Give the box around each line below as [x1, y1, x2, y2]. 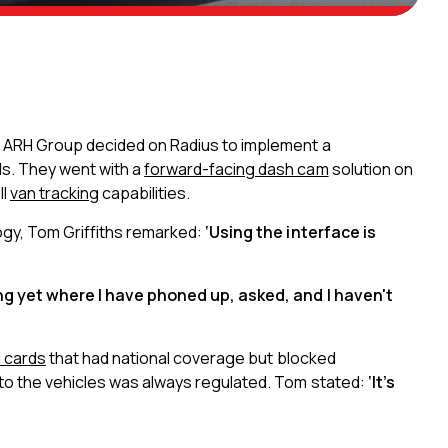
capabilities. [99, 182, 197, 204]
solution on [331, 158, 413, 180]
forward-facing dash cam [144, 158, 329, 180]
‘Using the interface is [205, 221, 376, 243]
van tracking [9, 182, 100, 204]
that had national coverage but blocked [46, 347, 336, 369]
